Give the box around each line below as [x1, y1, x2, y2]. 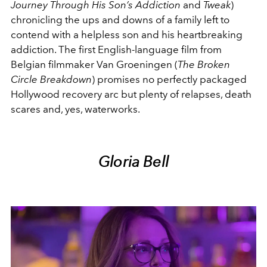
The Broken [178, 58, 230, 70]
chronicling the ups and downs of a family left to [11, 13, 229, 26]
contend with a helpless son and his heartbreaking [11, 28, 243, 41]
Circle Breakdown [11, 73, 92, 85]
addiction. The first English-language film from [11, 43, 222, 55]
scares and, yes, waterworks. [11, 103, 140, 115]
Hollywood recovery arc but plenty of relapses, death [11, 88, 252, 100]
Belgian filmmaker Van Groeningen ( [11, 58, 178, 70]
